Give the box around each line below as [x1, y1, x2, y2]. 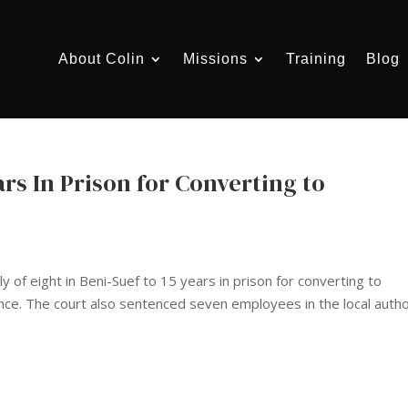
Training [286, 50, 346, 66]
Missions [183, 50, 248, 66]
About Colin [58, 50, 145, 66]
